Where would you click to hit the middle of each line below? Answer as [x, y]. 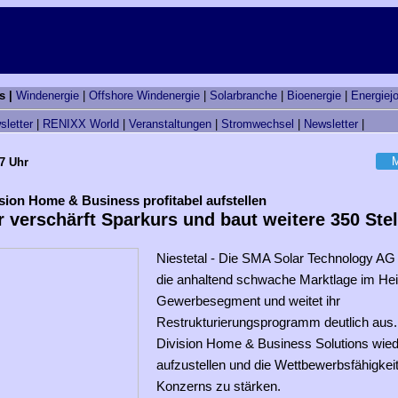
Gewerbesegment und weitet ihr [248, 301]
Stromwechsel [258, 124]
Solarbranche [243, 96]
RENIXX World [81, 124]
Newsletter [331, 124]
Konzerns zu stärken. [219, 386]
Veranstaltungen [170, 124]
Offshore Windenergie [144, 96]
